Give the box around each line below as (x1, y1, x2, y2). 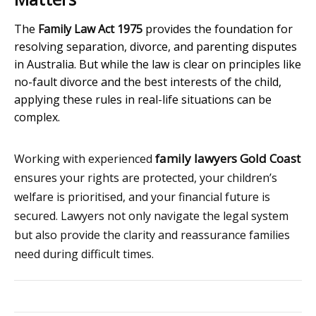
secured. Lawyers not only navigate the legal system (14, 208, 288, 224)
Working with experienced (14, 151, 155, 167)
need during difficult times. (14, 246, 154, 262)
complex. (14, 109, 60, 126)
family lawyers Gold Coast (155, 150, 300, 167)
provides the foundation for (142, 21, 293, 37)
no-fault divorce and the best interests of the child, (14, 74, 281, 90)
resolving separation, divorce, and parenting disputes (14, 39, 297, 55)
